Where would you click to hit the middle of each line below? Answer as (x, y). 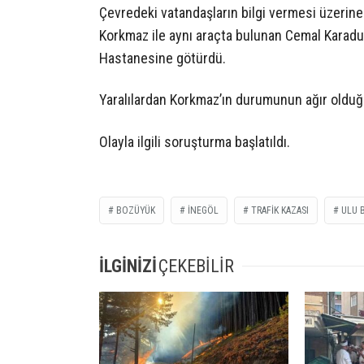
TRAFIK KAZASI (280, 210)
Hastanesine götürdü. (162, 58)
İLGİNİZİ (128, 266)
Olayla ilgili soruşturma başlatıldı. (195, 141)
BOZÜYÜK (136, 210)
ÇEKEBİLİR (196, 266)
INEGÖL (203, 210)
